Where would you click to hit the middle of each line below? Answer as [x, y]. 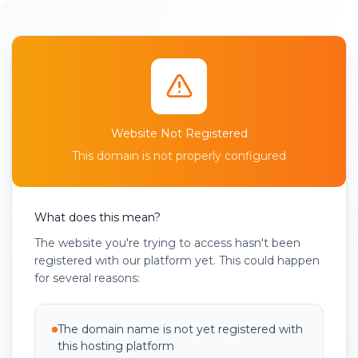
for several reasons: [87, 278]
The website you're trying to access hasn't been [167, 243]
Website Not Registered [179, 133]
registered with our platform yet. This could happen [177, 261]
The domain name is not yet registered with [180, 330]
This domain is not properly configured [179, 155]
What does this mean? [97, 217]
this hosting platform [116, 346]
